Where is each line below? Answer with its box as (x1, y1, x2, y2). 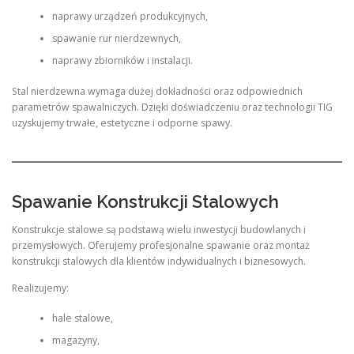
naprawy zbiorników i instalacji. (51, 54, 193, 68)
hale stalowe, (51, 311, 113, 325)
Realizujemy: (12, 281, 69, 295)
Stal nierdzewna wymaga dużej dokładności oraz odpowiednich (12, 84, 303, 98)
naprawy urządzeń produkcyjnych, (51, 9, 208, 24)
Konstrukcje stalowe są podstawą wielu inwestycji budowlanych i (12, 223, 306, 237)
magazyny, (51, 333, 100, 347)
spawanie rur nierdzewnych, (51, 32, 181, 46)
